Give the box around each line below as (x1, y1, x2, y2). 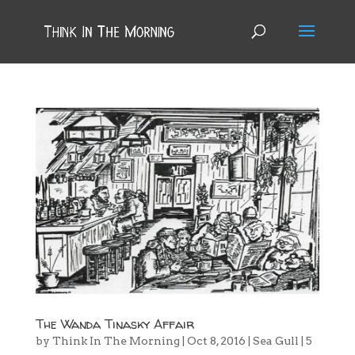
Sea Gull (252, 334, 299, 348)
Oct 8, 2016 (186, 334, 246, 348)
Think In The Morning (52, 334, 180, 348)
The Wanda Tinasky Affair (35, 315, 194, 334)
